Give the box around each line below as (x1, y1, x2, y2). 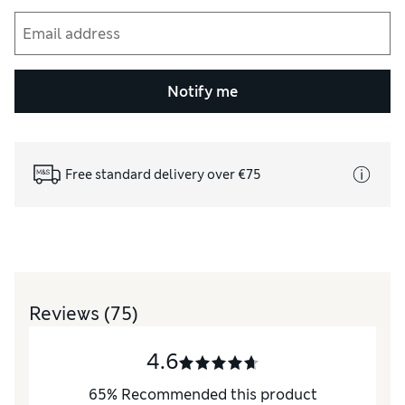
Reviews (29, 302, 104, 325)
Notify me (167, 81, 238, 101)
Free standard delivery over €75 (65, 165, 261, 183)
